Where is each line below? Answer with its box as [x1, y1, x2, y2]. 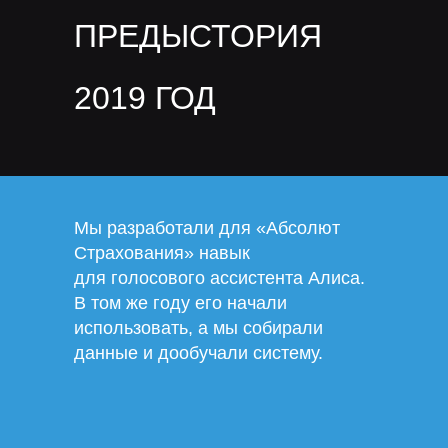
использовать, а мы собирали [74, 318, 323, 338]
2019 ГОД [74, 80, 216, 116]
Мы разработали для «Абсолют [74, 218, 340, 238]
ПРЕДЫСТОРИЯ [74, 18, 322, 54]
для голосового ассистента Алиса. [74, 268, 365, 288]
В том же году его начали [74, 293, 287, 313]
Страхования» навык [74, 243, 250, 263]
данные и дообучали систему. [74, 343, 323, 363]
